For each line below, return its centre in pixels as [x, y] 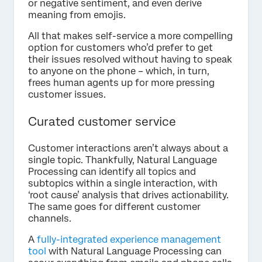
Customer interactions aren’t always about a [128, 149]
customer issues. [67, 95]
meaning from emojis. [77, 15]
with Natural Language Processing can [134, 251]
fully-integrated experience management [129, 240]
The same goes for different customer [114, 207]
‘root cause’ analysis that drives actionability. [128, 195]
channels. [50, 219]
